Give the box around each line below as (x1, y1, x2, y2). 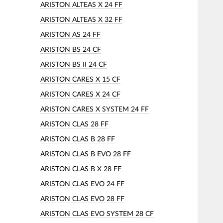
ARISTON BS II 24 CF (40, 61, 107, 68)
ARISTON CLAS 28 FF (40, 120, 109, 128)
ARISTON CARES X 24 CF (40, 91, 120, 98)
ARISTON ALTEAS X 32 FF (40, 16, 122, 23)
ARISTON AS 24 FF (40, 31, 101, 38)
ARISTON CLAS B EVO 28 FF (40, 150, 131, 158)
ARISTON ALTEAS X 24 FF (40, 1, 122, 8)
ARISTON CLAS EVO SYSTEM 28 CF (40, 210, 154, 218)
